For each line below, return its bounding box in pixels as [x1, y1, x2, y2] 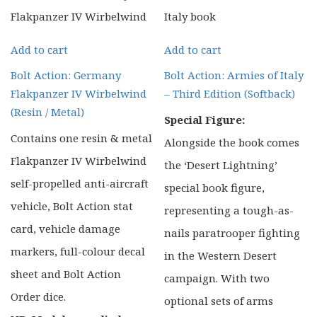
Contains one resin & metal [11, 130, 152, 145]
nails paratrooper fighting [164, 225, 301, 240]
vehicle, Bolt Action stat [11, 198, 133, 213]
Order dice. [11, 289, 66, 304]
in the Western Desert [164, 248, 277, 263]
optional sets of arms [164, 293, 274, 308]
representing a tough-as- [164, 202, 294, 217]
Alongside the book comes [164, 134, 300, 149]
